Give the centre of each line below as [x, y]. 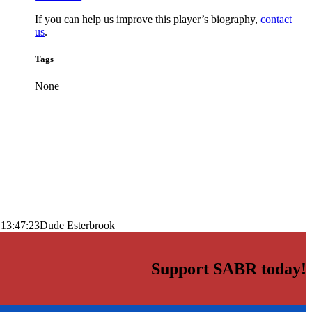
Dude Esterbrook [77, 226]
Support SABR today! [229, 269]
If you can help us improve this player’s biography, [148, 19]
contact [276, 19]
